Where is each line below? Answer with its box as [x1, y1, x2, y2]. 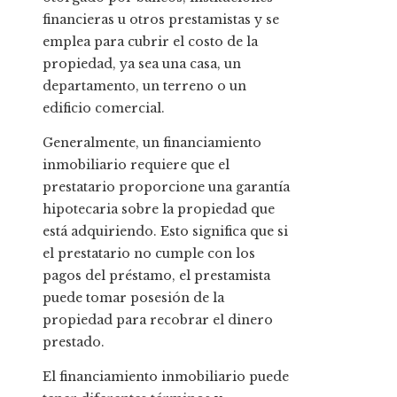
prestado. [43, 333, 105, 350]
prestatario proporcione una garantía [43, 178, 290, 195]
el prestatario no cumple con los [43, 245, 255, 261]
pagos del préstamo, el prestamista [43, 267, 270, 284]
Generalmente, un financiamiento [43, 134, 261, 151]
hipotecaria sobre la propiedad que [43, 200, 275, 217]
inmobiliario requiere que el [43, 156, 230, 173]
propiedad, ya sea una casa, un [43, 55, 241, 72]
